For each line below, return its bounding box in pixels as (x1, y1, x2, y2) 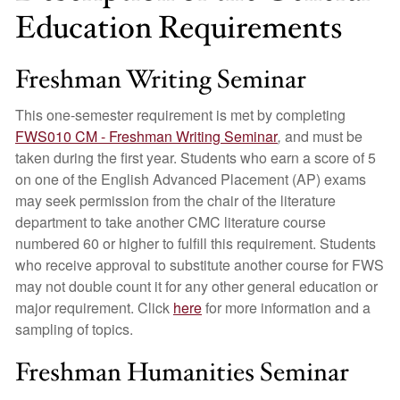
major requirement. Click (15, 297, 173, 318)
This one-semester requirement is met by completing (15, 104, 346, 125)
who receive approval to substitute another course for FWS (15, 254, 384, 275)
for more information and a (202, 297, 371, 318)
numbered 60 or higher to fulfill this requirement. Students (15, 233, 376, 254)
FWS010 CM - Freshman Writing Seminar (15, 126, 278, 146)
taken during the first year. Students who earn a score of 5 (15, 147, 376, 168)
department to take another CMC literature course (15, 212, 326, 232)
